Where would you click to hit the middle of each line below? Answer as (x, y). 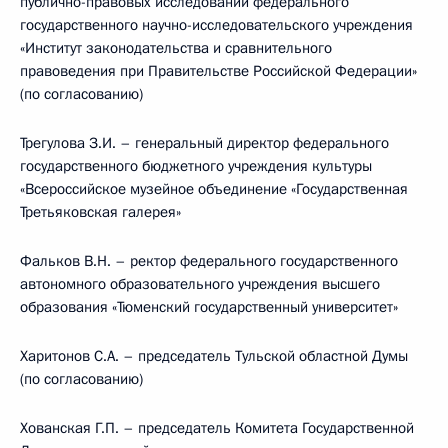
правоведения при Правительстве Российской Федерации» (218, 71)
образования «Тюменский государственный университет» (209, 307)
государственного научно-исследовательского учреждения (216, 25)
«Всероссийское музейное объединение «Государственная (214, 189)
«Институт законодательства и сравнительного (176, 48)
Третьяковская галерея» (100, 212)
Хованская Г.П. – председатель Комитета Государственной (217, 428)
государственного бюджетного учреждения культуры (196, 166)
